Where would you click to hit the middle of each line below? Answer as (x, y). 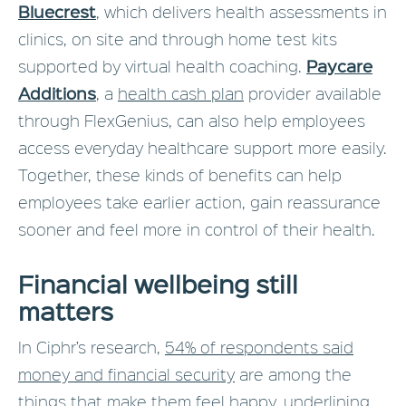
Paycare (339, 66)
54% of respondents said (259, 347)
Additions (57, 93)
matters (66, 311)
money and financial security (126, 374)
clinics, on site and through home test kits (178, 39)
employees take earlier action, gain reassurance (199, 202)
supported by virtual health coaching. (162, 66)
